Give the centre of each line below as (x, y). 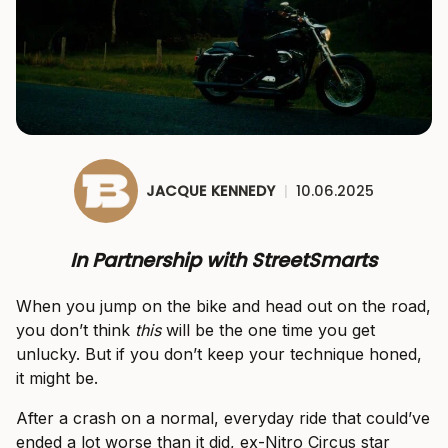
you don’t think (75, 330)
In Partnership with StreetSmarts (224, 261)
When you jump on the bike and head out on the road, (223, 306)
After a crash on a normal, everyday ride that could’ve (223, 418)
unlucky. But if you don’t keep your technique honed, (219, 354)
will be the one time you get (268, 330)
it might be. (57, 378)
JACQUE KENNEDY (210, 190)
